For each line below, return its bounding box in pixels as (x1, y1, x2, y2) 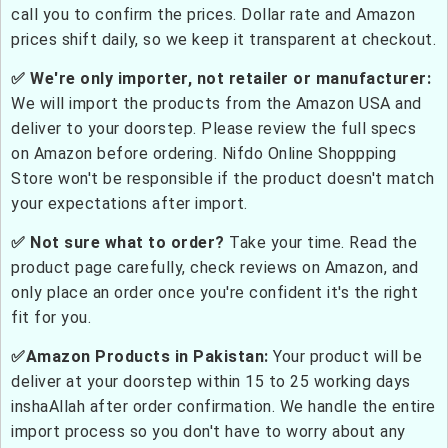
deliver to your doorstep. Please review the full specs (11, 119, 416, 138)
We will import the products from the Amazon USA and (11, 94, 422, 113)
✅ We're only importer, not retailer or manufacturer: (11, 69, 431, 88)
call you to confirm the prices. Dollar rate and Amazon (11, 5, 415, 24)
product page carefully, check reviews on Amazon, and (11, 258, 418, 277)
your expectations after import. (11, 194, 248, 213)
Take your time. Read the (224, 233, 417, 252)
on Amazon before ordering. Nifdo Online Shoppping (11, 144, 397, 163)
